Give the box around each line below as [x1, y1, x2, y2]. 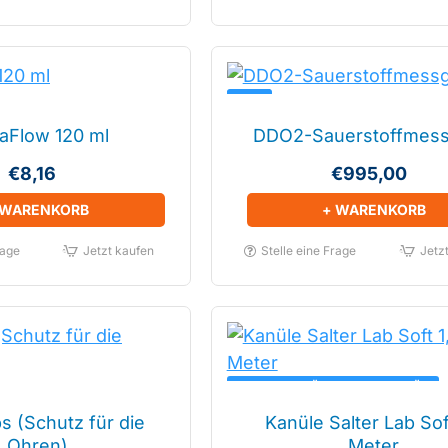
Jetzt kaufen [82, 243, 154, 258]
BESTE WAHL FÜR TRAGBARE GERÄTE [231, 379, 434, 393]
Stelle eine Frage [261, 243, 357, 258]
